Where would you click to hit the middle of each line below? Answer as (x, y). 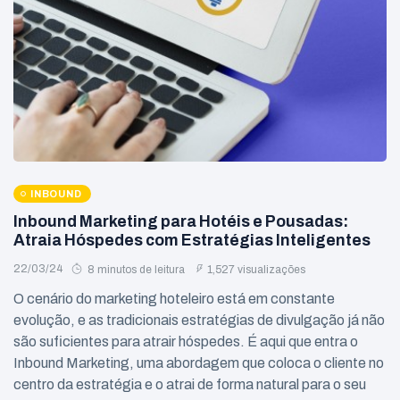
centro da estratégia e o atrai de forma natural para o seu (190, 384)
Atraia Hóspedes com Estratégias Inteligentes (192, 241)
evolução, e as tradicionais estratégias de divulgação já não (199, 320)
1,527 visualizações (256, 270)
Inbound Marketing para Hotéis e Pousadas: (181, 222)
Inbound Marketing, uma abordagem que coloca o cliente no (199, 363)
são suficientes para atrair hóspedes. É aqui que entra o (186, 342)
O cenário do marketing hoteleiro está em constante (174, 299)
